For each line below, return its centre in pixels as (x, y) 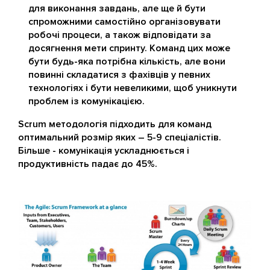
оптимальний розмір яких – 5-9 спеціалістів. (120, 137)
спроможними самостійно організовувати (124, 21)
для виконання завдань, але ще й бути (117, 8)
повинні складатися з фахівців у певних (119, 74)
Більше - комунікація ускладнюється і (104, 150)
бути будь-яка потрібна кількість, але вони (127, 61)
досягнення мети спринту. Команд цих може (129, 48)
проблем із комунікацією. (86, 101)
